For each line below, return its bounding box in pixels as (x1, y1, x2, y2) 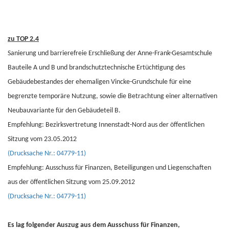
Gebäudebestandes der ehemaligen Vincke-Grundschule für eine (8, 78, 191, 86)
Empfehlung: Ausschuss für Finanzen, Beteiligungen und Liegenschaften (8, 164, 211, 172)
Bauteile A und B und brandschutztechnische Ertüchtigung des (8, 64, 185, 72)
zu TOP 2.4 (8, 35, 39, 43)
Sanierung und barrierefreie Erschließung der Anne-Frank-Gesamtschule (8, 50, 212, 57)
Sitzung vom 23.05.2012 (8, 135, 77, 143)
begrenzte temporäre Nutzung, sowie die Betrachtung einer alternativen (8, 93, 217, 100)
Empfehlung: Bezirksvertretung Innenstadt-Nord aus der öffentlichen (8, 121, 204, 129)
